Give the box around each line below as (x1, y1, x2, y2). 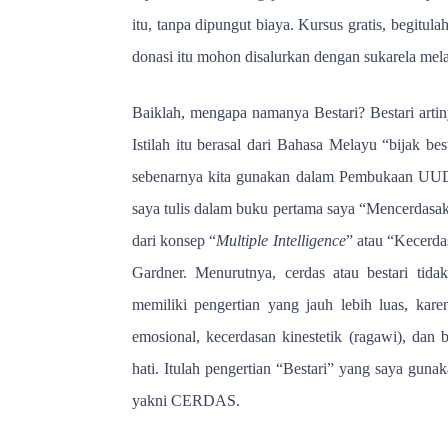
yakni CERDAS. (132, 391, 240, 409)
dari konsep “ (132, 231, 217, 249)
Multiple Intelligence (216, 231, 346, 249)
